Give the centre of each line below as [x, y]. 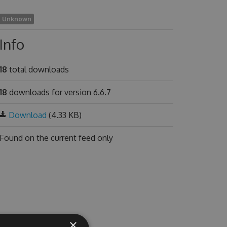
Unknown [16, 19]
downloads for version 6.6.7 [59, 92]
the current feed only [74, 138]
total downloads [38, 69]
